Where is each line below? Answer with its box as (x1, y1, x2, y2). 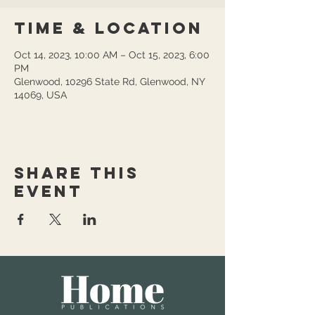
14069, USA (14, 89, 67, 101)
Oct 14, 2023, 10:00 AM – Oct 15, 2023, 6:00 (14, 49, 210, 60)
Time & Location (14, 18, 203, 38)
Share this (14, 163, 139, 183)
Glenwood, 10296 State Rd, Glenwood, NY (14, 76, 205, 87)
